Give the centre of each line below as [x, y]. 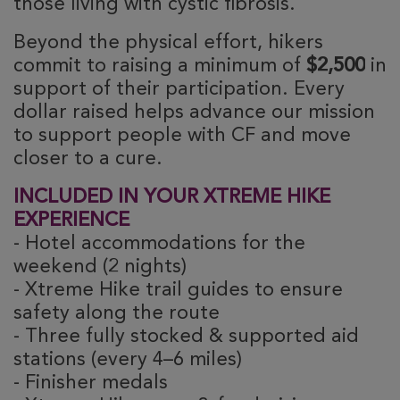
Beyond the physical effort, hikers [168, 43]
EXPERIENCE [71, 221]
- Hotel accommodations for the [159, 244]
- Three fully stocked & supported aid [186, 337]
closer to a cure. [88, 159]
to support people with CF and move [182, 136]
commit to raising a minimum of [160, 67]
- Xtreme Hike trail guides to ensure [178, 291]
